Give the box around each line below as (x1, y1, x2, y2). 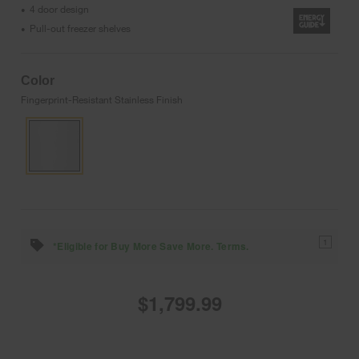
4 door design (30, 2, 89, 15)
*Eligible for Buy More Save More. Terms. (53, 238, 249, 253)
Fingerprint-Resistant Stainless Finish (21, 92, 183, 106)
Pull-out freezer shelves (30, 21, 131, 34)
